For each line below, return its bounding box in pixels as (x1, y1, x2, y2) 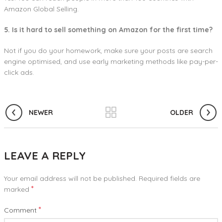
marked (4, 185, 31, 194)
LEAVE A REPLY (4, 149, 86, 163)
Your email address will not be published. (4, 174, 137, 183)
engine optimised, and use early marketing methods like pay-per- (4, 57, 218, 66)
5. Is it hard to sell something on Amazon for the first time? (4, 25, 213, 35)
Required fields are (139, 174, 200, 183)
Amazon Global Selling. (4, 4, 79, 14)
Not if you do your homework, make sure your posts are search (4, 46, 213, 55)
